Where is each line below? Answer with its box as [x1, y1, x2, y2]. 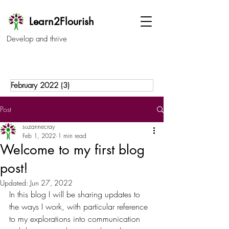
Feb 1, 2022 [22, 131, 56, 140]
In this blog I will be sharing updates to [9, 189, 143, 200]
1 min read [58, 131, 86, 140]
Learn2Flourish [29, 15, 94, 28]
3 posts [70, 80, 93, 90]
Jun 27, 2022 [30, 178, 73, 188]
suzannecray [22, 122, 55, 131]
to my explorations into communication [9, 213, 143, 224]
